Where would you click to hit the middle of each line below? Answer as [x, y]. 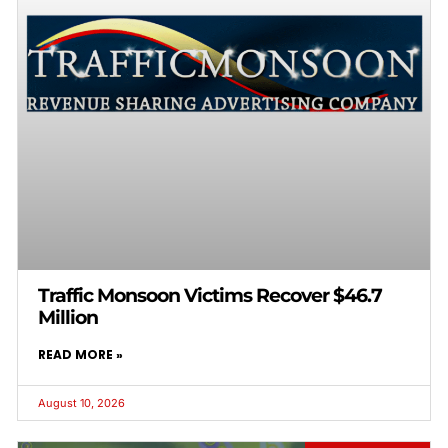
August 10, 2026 [81, 402]
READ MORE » [80, 354]
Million [68, 317]
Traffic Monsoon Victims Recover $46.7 [210, 295]
